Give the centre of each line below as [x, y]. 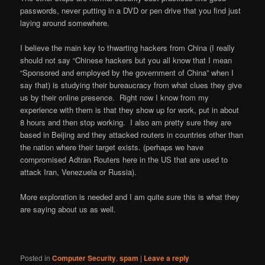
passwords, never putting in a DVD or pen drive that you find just [131, 10]
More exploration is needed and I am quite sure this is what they [130, 196]
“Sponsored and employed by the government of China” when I [127, 72]
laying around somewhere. [65, 22]
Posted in [35, 258]
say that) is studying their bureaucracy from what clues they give [131, 85]
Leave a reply [167, 258]
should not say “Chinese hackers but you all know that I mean [126, 60]
